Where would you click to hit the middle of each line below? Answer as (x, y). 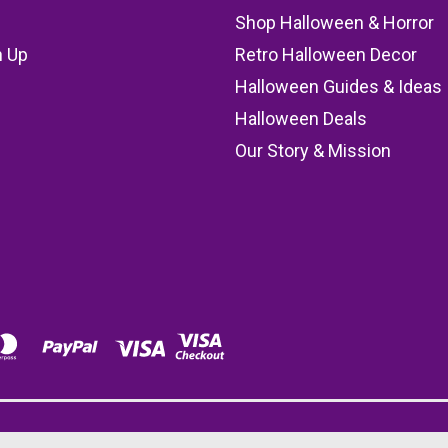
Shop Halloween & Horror (334, 22)
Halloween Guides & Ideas (338, 86)
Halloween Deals (300, 118)
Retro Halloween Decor (325, 54)
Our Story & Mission (312, 150)
